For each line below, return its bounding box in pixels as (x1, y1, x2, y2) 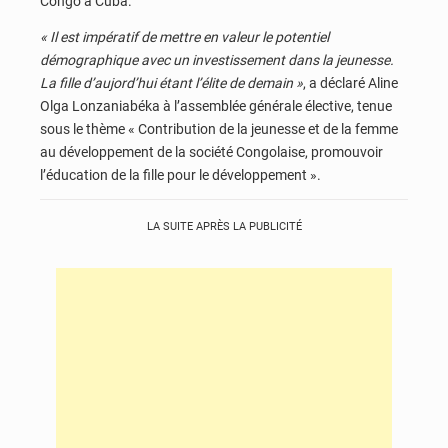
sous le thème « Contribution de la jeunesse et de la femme (40, 120, 398, 137)
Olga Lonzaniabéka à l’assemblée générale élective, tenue (40, 97, 392, 114)
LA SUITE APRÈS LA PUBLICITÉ (146, 220, 302, 234)
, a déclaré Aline (303, 74, 398, 91)
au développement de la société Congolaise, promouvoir (40, 143, 383, 160)
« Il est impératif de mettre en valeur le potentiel (40, 28, 329, 45)
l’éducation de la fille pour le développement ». (40, 166, 321, 183)
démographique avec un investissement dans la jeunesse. (40, 51, 394, 68)
